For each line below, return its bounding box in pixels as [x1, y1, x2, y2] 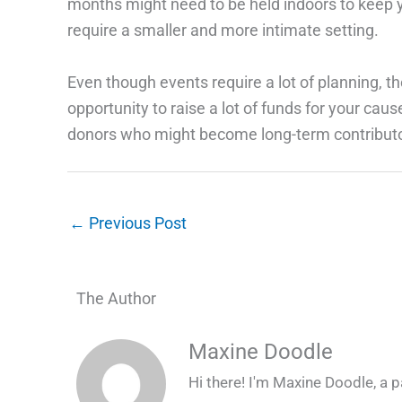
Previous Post [84, 213, 187, 232]
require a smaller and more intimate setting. [66, 20, 379, 39]
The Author [75, 289, 156, 309]
